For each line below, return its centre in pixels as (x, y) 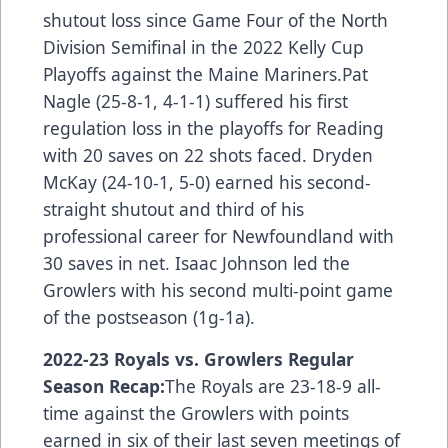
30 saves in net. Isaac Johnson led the (196, 262)
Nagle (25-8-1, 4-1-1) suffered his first (195, 100)
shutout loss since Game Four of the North (215, 19)
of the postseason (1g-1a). (149, 316)
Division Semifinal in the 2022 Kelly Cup (203, 46)
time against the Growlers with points (196, 412)
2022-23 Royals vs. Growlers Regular (198, 358)
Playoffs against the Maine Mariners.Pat (205, 73)
